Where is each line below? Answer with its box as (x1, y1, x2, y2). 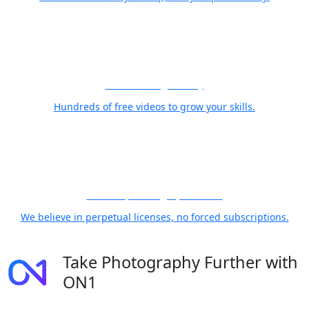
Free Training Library (105, 78, 204, 91)
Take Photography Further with (63, 251, 298, 273)
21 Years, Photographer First (86, 188, 223, 201)
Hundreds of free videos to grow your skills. (54, 100, 255, 113)
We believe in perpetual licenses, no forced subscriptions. (20, 210, 289, 223)
